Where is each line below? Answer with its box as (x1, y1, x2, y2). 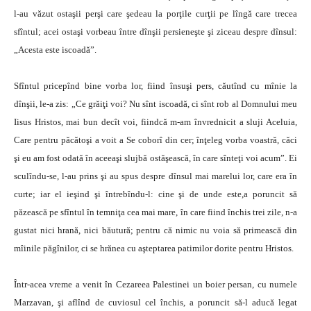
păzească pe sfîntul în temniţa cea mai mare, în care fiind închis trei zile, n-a (14, 207, 297, 217)
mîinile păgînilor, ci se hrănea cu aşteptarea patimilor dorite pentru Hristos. (14, 243, 294, 253)
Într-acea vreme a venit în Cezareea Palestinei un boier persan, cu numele (14, 279, 297, 289)
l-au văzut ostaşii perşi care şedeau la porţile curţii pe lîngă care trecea (14, 8, 297, 19)
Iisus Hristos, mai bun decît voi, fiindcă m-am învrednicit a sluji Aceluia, (14, 117, 297, 127)
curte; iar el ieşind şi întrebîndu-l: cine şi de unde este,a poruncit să (14, 189, 297, 199)
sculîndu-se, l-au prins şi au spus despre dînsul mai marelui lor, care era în (14, 171, 297, 181)
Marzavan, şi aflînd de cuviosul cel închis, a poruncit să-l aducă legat (14, 297, 297, 308)
